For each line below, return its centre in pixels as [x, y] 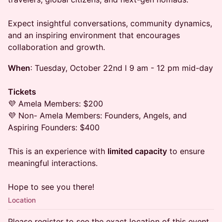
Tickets [22, 92]
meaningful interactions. [53, 163]
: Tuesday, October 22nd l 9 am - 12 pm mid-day [122, 68]
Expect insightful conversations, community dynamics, [110, 23]
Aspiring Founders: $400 [54, 127]
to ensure [186, 151]
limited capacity [137, 151]
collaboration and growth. [56, 47]
